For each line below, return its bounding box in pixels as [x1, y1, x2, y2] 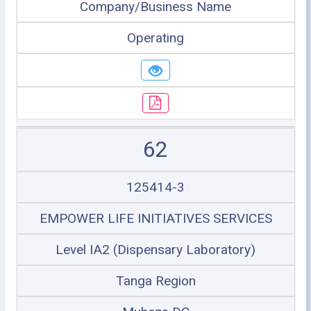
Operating [127, 30, 184, 46]
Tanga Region [115, 273, 196, 289]
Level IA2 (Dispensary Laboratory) [56, 242, 255, 258]
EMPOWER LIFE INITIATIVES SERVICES [39, 210, 272, 226]
